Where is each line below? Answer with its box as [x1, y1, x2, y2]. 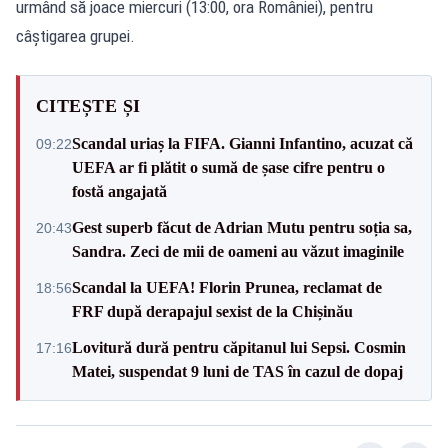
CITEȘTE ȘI [36, 95, 141, 116]
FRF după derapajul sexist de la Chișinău [72, 302, 353, 320]
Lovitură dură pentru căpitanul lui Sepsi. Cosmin [72, 338, 406, 356]
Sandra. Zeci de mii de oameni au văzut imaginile [72, 242, 404, 260]
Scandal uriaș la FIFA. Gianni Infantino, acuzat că [72, 134, 413, 152]
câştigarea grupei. [16, 25, 135, 46]
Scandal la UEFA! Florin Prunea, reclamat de [72, 278, 382, 296]
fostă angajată [72, 182, 167, 200]
